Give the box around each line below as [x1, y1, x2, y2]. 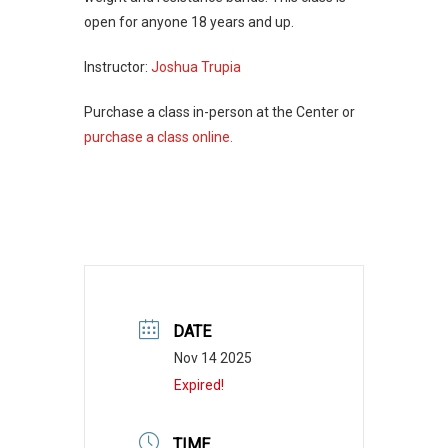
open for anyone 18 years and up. [84, 13, 294, 30]
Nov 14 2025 [174, 349, 252, 366]
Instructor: [84, 58, 151, 75]
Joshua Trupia [151, 58, 241, 75]
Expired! [174, 376, 224, 393]
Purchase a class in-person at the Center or [84, 103, 355, 120]
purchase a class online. [84, 128, 233, 145]
